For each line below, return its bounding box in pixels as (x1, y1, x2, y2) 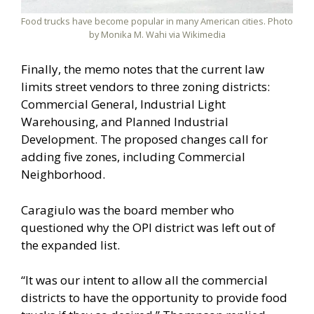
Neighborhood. (21, 166, 105, 183)
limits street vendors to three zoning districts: (21, 78, 270, 95)
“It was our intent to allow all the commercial (21, 272, 268, 289)
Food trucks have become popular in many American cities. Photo (21, 14, 293, 27)
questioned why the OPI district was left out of (21, 219, 275, 235)
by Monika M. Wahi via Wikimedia (88, 27, 226, 41)
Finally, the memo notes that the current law (21, 61, 264, 78)
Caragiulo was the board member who (21, 201, 234, 218)
